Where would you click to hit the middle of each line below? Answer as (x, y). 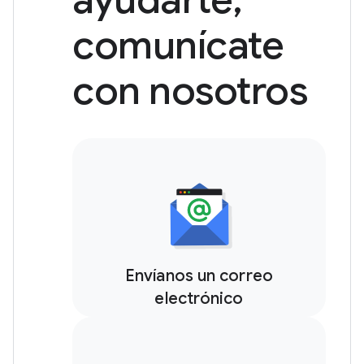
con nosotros (190, 91)
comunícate (178, 45)
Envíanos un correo (199, 276)
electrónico (199, 299)
